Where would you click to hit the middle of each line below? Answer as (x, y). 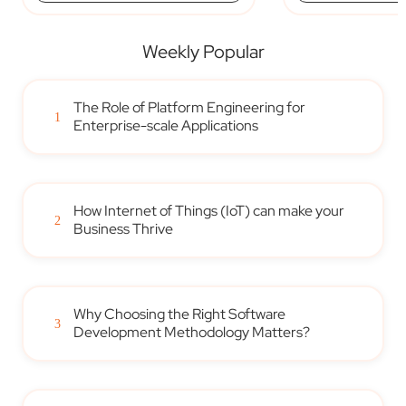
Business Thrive (124, 229)
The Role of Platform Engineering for (190, 108)
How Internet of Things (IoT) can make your (209, 211)
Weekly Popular (203, 52)
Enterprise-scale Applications (166, 126)
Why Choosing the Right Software (180, 314)
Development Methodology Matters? (192, 333)
